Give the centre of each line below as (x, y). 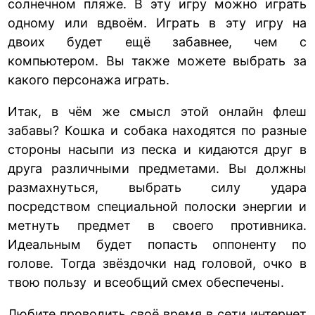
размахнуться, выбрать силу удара (157, 187)
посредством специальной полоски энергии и (157, 206)
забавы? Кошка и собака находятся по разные (157, 130)
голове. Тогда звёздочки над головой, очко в (157, 263)
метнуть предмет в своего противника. (157, 225)
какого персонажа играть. (89, 79)
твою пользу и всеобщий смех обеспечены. (146, 282)
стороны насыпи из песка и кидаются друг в (157, 149)
